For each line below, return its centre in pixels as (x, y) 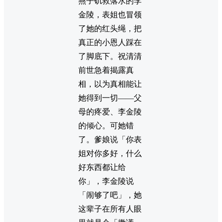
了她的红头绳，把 (110, 29)
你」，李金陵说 (106, 181)
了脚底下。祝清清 (110, 56)
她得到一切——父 (110, 98)
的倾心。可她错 (106, 126)
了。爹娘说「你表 (110, 140)
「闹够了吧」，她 (110, 195)
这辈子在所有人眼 (110, 209)
